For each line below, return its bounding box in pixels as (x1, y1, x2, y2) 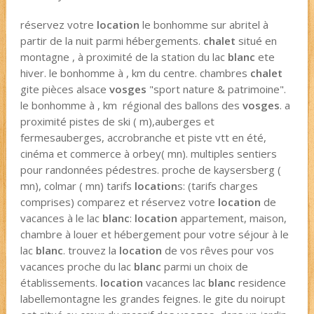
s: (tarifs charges (177, 179, 258, 193)
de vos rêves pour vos (161, 243, 274, 258)
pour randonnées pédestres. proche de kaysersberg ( (20, 163, 281, 177)
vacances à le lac (20, 211, 102, 226)
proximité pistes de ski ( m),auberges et (20, 114, 214, 129)
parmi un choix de (161, 259, 248, 274)
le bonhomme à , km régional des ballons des (20, 98, 243, 113)
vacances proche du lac (20, 259, 134, 274)
